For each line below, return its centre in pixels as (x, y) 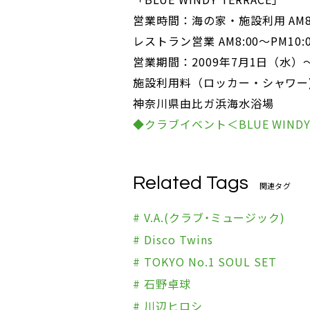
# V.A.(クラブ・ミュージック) (209, 217)
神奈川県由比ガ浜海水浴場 (203, 103)
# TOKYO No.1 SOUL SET (205, 262)
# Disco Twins (173, 239)
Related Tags (191, 183)
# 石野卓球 (162, 284)
